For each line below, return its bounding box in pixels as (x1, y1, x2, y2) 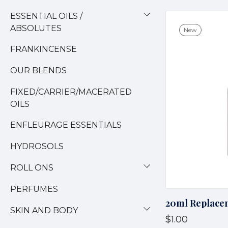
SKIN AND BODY (10, 206, 78, 215)
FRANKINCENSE (10, 44, 77, 54)
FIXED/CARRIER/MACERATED (10, 87, 132, 97)
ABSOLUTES (10, 23, 62, 33)
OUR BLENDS (10, 66, 67, 75)
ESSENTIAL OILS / (10, 11, 82, 21)
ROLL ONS (10, 163, 53, 173)
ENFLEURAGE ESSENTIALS (10, 120, 122, 130)
